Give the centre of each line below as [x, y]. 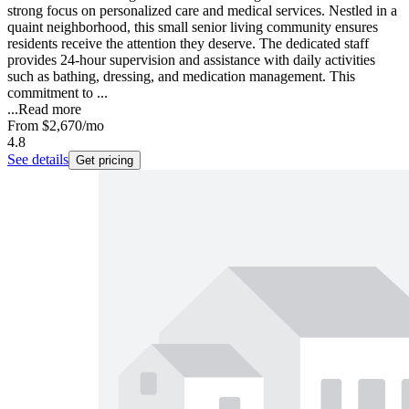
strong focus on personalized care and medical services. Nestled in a [202, 11]
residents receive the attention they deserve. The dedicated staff [188, 44]
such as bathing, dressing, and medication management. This [181, 77]
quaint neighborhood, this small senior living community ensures [193, 27]
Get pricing [105, 161]
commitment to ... [58, 93]
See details [38, 160]
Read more [50, 110]
